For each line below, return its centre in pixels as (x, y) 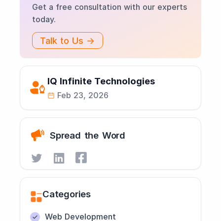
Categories (67, 194)
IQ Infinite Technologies (101, 81)
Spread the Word (88, 135)
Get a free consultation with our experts (110, 7)
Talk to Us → (68, 40)
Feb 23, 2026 (83, 95)
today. (44, 19)
